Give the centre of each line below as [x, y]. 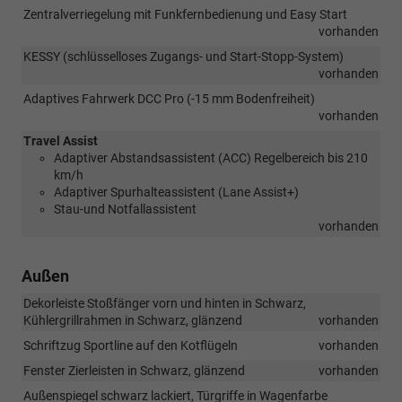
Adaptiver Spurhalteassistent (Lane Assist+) [176, 192]
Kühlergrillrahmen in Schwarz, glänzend [133, 320]
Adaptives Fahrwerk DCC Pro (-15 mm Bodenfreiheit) [169, 98]
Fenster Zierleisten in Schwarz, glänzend [134, 370]
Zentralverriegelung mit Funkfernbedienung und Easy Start [185, 14]
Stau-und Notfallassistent [125, 209]
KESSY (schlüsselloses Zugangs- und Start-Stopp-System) [184, 56]
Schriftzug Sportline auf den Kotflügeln [131, 345]
